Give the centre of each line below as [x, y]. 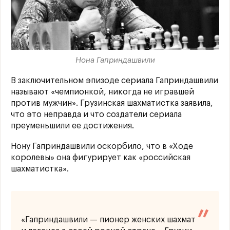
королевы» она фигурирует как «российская [101, 158]
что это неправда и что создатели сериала [96, 115]
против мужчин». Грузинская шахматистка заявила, [112, 103]
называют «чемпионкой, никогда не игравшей [102, 92]
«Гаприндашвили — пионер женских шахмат [108, 220]
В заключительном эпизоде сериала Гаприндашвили [114, 81]
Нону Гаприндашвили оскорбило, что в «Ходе [102, 147]
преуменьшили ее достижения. [72, 126]
